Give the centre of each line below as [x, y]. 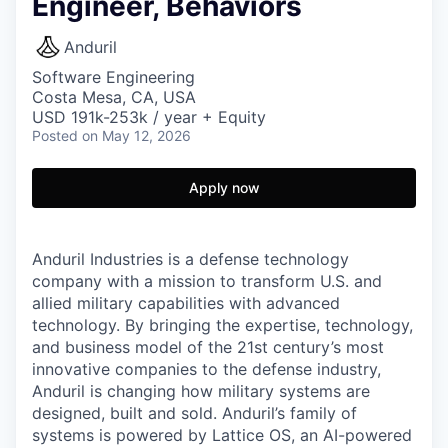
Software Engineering [113, 77]
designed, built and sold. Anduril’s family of [194, 413]
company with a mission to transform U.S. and [207, 281]
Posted [55, 135]
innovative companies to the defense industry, [206, 369]
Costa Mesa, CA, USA [114, 97]
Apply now [224, 187]
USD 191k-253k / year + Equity [149, 117]
